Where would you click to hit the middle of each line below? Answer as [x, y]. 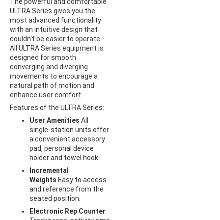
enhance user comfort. [46, 95]
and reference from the [67, 189]
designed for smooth [43, 57]
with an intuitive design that [54, 29]
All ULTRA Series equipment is [57, 48]
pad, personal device [62, 148]
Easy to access [82, 180]
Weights [43, 180]
